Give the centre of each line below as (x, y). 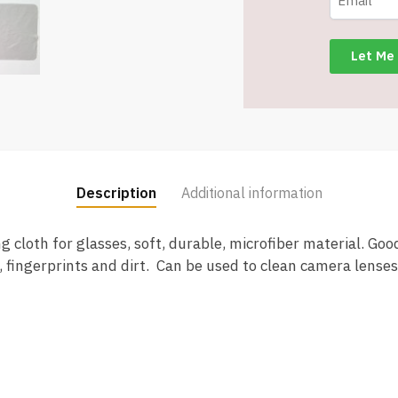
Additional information (251, 193)
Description (116, 193)
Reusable (274, 30)
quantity (269, 97)
